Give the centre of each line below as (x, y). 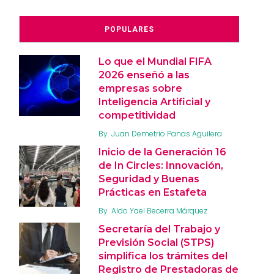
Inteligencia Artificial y (154, 102)
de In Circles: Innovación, (161, 165)
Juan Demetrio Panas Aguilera (167, 133)
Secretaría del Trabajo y (159, 229)
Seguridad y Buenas (149, 179)
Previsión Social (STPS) (156, 242)
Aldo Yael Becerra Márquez (159, 210)
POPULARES (129, 29)
